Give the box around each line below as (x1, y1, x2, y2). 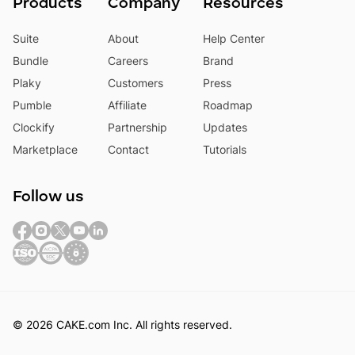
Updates (203, 120, 247, 135)
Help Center (203, 32, 265, 46)
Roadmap (203, 98, 253, 113)
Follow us (13, 189, 84, 206)
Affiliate (108, 98, 147, 113)
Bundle (13, 54, 48, 68)
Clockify (13, 120, 55, 135)
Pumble (13, 98, 52, 113)
